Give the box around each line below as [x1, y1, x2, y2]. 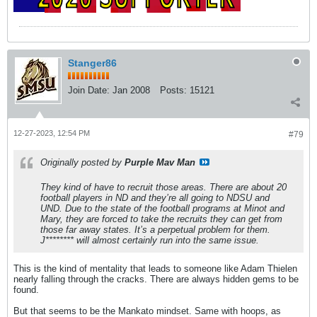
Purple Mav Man [125, 156, 195, 168]
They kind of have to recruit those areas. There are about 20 [40, 181, 287, 192]
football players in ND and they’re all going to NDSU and [40, 192, 270, 203]
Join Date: [68, 84, 110, 96]
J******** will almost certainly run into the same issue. [40, 234, 259, 246]
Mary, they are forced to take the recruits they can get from [40, 213, 282, 224]
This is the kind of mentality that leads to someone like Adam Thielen [13, 263, 297, 274]
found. [13, 284, 39, 295]
